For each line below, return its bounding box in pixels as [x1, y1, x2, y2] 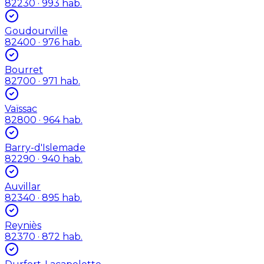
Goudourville [5, 25, 68, 37]
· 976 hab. [36, 36, 82, 48]
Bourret [5, 64, 43, 75]
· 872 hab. [35, 230, 82, 242]
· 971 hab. [36, 75, 80, 87]
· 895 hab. [35, 192, 82, 203]
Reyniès [5, 219, 41, 231]
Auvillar [5, 180, 41, 192]
